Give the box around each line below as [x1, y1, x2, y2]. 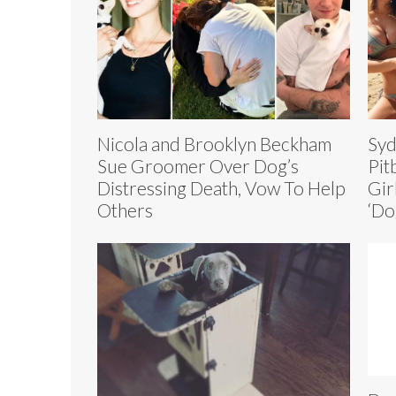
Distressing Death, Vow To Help [97, 176, 346, 199]
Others [97, 198, 153, 221]
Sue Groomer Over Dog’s [97, 154, 299, 177]
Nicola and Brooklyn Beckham [97, 132, 331, 155]
